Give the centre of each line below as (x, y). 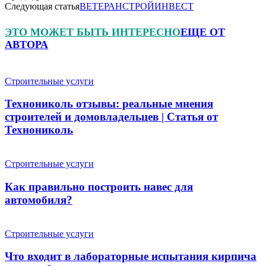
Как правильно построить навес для (99, 186)
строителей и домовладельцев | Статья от (111, 117)
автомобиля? (39, 199)
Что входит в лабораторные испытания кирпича (131, 256)
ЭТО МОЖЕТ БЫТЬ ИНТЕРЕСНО (93, 32)
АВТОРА (26, 44)
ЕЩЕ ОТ (203, 32)
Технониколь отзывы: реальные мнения (109, 104)
